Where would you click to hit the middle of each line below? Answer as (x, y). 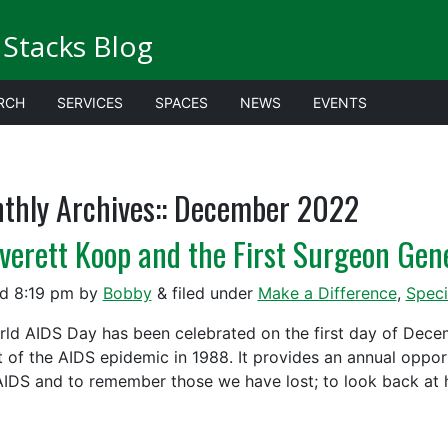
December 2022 (262, 207)
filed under (212, 293)
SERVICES (90, 102)
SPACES (181, 102)
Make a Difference (327, 293)
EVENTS (340, 102)
